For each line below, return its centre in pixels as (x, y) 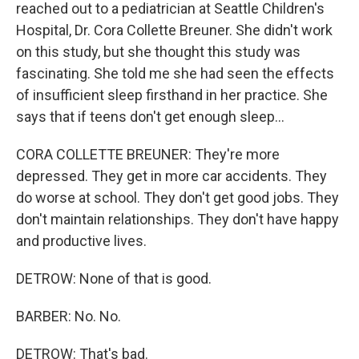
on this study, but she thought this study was (158, 52)
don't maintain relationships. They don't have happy (177, 219)
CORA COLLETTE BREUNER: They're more (148, 154)
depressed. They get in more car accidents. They (171, 176)
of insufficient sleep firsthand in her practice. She (172, 95)
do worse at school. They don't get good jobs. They (177, 198)
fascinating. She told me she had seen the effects (175, 73)
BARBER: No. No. (69, 316)
